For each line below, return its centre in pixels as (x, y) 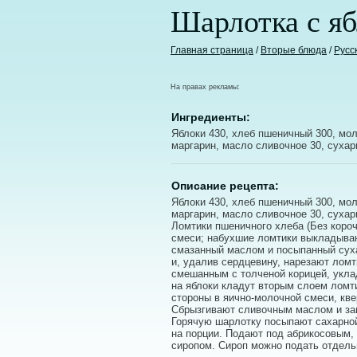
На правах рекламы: (205, 87)
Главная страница (212, 50)
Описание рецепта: (225, 186)
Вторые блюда (294, 50)
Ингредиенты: (211, 117)
